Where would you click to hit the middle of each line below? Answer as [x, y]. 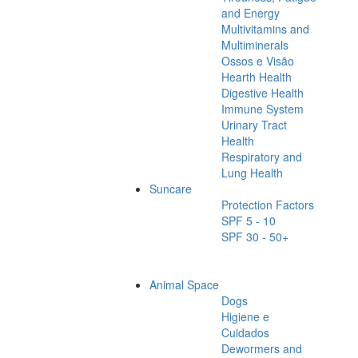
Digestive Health [263, 93]
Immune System [263, 109]
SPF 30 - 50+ [255, 237]
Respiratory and [262, 157]
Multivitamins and [265, 29]
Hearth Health [257, 77]
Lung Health [252, 173]
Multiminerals [255, 45]
